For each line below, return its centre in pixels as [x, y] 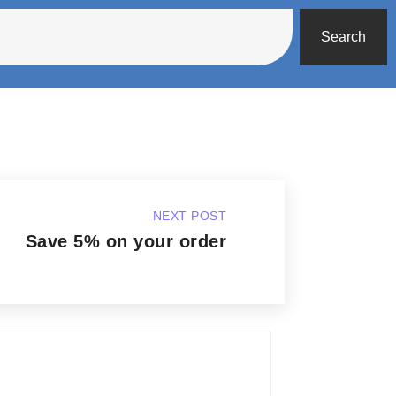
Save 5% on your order [126, 241]
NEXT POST [190, 216]
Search [343, 37]
